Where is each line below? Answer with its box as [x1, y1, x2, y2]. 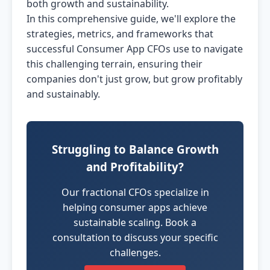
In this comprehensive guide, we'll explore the [27, 12, 236, 25]
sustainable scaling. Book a [74, 216, 196, 229]
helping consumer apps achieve [63, 201, 207, 214]
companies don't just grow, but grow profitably [27, 72, 242, 86]
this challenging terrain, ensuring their [27, 57, 202, 71]
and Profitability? [86, 159, 184, 174]
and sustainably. [27, 87, 100, 101]
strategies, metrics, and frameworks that [27, 27, 213, 40]
